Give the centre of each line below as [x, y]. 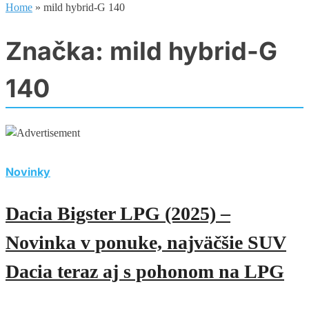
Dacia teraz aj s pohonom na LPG [145, 272]
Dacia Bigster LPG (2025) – [118, 214]
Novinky [28, 172]
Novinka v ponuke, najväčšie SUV [146, 243]
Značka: [58, 51]
